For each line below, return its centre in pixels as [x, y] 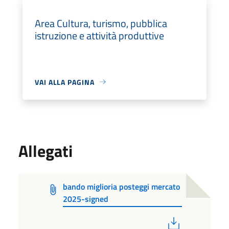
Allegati [45, 151]
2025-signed [86, 199]
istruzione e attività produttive [99, 35]
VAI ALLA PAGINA [65, 82]
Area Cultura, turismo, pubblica [101, 23]
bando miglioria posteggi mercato [122, 186]
